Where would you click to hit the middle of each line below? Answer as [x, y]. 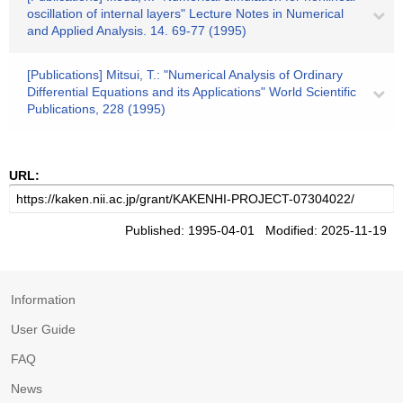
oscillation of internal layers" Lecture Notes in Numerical [185, 13]
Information [43, 300]
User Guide [43, 329]
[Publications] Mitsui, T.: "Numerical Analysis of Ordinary [185, 75]
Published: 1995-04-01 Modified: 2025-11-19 [260, 230]
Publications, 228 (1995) [96, 109]
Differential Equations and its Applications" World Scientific [192, 92]
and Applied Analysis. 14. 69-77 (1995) [137, 31]
